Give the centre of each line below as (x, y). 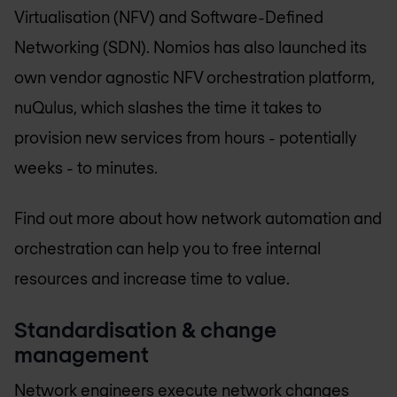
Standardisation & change (145, 330)
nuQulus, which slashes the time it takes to (168, 108)
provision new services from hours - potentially (186, 138)
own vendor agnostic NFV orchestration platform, (195, 78)
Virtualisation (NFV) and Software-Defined (169, 17)
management (82, 354)
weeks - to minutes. (86, 168)
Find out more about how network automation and (198, 218)
